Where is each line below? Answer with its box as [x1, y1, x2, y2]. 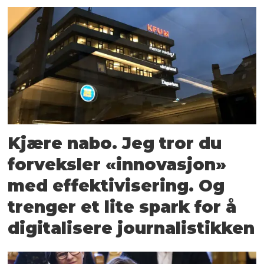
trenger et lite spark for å [8, 196, 237, 217]
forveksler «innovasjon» [8, 154, 227, 174]
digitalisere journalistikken [8, 217, 255, 238]
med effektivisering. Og [8, 175, 225, 196]
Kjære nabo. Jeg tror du [8, 133, 222, 153]
